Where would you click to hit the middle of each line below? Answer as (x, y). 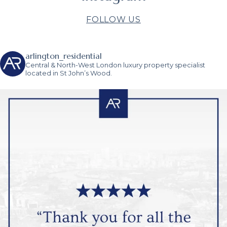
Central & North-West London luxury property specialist (115, 65)
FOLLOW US (113, 19)
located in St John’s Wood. (69, 73)
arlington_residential (64, 55)
